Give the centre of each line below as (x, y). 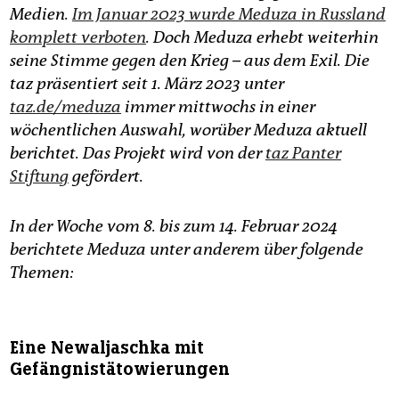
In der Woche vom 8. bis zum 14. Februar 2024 (174, 226)
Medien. (41, 14)
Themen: (42, 272)
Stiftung (39, 176)
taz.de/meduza (65, 106)
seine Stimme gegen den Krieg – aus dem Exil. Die (190, 60)
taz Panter (303, 153)
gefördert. (106, 176)
